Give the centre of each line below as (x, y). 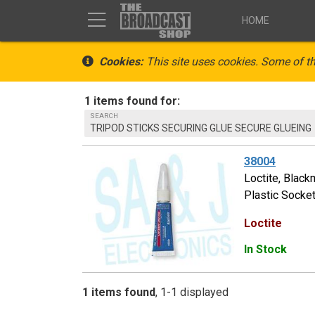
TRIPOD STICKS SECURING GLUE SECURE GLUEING (200, 128)
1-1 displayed (194, 292)
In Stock (265, 249)
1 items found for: (133, 101)
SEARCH (104, 116)
